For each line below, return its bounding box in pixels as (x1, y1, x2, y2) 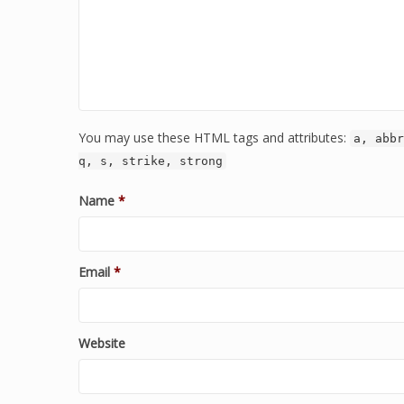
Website (78, 335, 125, 352)
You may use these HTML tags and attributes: (78, 129, 350, 146)
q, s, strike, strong (78, 154, 223, 168)
